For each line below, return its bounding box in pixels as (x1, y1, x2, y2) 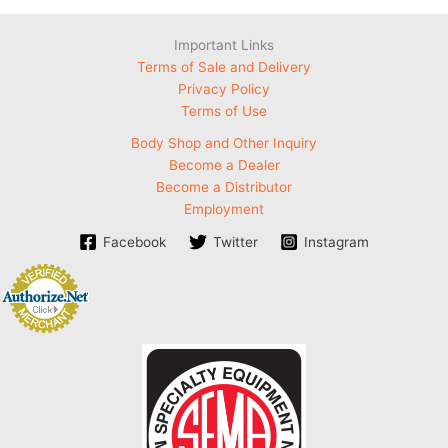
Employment (184, 200, 264, 217)
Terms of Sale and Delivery (137, 58, 311, 75)
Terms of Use (181, 102, 267, 119)
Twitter (212, 233, 258, 250)
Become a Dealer (168, 156, 280, 173)
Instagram (304, 233, 370, 250)
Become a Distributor (156, 178, 292, 195)
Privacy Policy (178, 80, 270, 97)
